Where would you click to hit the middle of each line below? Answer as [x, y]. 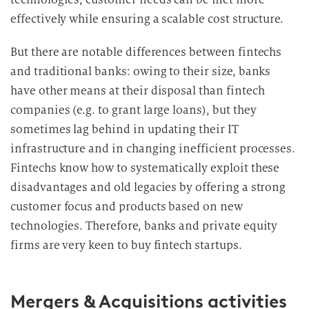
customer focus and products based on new [127, 207]
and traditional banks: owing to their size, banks [141, 71]
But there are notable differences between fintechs [146, 52]
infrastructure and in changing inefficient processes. [153, 149]
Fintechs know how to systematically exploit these [145, 168]
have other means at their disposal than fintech [138, 91]
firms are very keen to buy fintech [103, 245]
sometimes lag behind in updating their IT [124, 129]
